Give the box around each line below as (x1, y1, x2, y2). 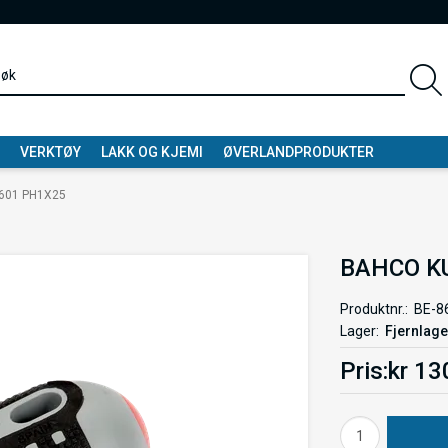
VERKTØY (20, 144, 81, 160)
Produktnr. (339, 301, 405, 317)
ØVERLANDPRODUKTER (223, 144, 374, 160)
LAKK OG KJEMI (101, 144, 203, 160)
